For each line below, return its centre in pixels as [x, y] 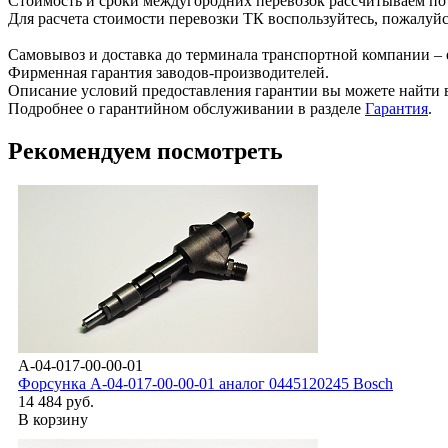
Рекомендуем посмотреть [145, 150]
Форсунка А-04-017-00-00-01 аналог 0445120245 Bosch [205, 383]
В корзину [53, 419]
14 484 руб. [56, 401]
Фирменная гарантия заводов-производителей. [168, 72]
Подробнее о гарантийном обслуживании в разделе [186, 108]
